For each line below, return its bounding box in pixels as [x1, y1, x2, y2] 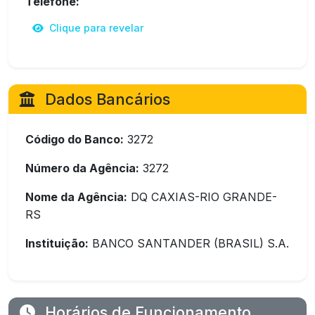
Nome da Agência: [25, 190, 127, 204]
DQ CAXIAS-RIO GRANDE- [127, 190, 277, 204]
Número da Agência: [25, 161, 139, 175]
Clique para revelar [46, 22, 143, 34]
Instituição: [25, 236, 89, 250]
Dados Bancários [41, 90, 170, 108]
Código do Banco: [25, 132, 124, 146]
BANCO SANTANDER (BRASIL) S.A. [89, 236, 289, 250]
